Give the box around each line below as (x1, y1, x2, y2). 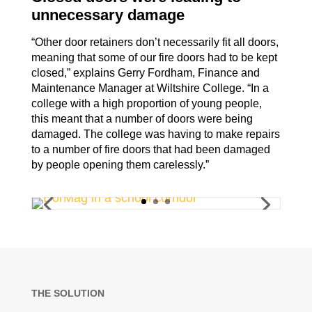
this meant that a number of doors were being (31, 113, 253, 125)
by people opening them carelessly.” (31, 159, 209, 171)
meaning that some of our (31, 52, 159, 63)
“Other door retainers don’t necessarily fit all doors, (31, 36, 279, 48)
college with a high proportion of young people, (31, 97, 262, 109)
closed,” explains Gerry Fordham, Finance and (31, 67, 260, 79)
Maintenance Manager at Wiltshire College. (31, 82, 247, 94)
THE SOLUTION (31, 288, 104, 299)
